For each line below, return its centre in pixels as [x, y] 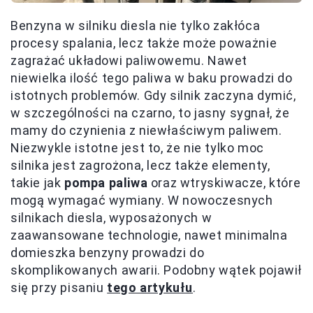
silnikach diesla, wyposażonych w [111, 218]
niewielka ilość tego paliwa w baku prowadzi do [152, 78]
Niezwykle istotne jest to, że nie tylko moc [137, 148]
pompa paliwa [106, 183]
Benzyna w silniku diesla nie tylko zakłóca [136, 26]
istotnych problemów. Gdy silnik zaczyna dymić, [153, 96]
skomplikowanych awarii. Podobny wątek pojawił [156, 270]
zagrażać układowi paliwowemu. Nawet [129, 61]
